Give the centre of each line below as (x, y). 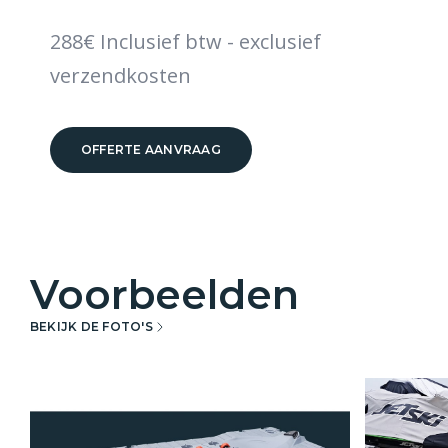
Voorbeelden (164, 294)
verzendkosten (120, 75)
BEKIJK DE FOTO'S (91, 327)
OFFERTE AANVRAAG (151, 149)
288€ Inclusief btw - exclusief (185, 41)
